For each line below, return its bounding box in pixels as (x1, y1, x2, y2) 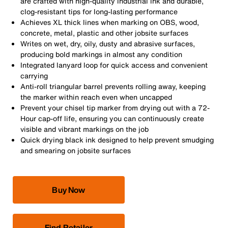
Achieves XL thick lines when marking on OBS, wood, (20, 17, 199, 28)
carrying (20, 70, 48, 81)
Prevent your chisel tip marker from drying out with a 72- (20, 102, 210, 113)
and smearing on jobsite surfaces (20, 145, 131, 156)
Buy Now (52, 184, 85, 196)
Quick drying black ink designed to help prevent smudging (20, 134, 214, 146)
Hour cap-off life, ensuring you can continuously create (20, 113, 204, 124)
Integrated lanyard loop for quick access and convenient (20, 60, 208, 71)
